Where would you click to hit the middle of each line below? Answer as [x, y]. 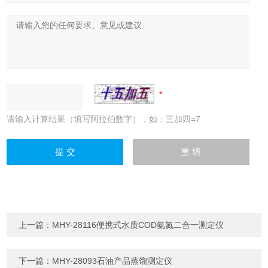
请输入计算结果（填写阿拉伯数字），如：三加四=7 [104, 119]
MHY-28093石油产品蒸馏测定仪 [112, 261]
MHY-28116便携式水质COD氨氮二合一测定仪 [138, 225]
